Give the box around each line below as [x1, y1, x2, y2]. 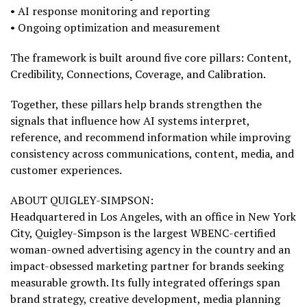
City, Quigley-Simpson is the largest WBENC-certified [10, 225, 275, 241]
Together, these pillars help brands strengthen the [10, 97, 262, 112]
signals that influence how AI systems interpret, [10, 113, 249, 128]
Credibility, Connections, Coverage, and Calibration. [10, 66, 266, 82]
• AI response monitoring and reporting [10, 3, 210, 19]
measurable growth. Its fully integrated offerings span [10, 275, 280, 290]
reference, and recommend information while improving [10, 130, 291, 145]
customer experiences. [10, 162, 122, 177]
